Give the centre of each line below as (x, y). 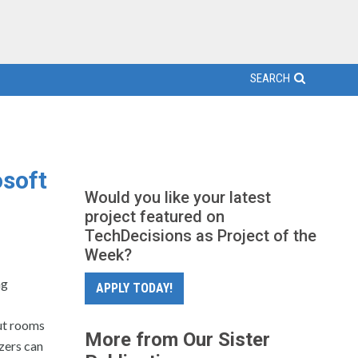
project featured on (155, 217)
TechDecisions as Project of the (201, 236)
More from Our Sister (177, 340)
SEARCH (270, 78)
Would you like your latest (178, 197)
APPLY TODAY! (134, 288)
